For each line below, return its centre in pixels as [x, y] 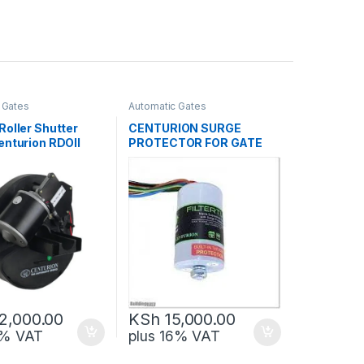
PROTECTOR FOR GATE [195, 143]
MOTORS [155, 158]
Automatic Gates [167, 106]
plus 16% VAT [174, 336]
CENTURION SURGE [185, 128]
